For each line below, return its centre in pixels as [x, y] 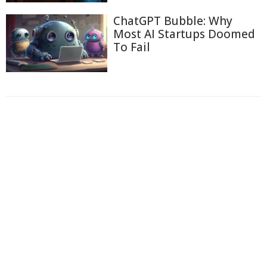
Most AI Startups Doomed [184, 34]
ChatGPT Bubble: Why [173, 21]
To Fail [132, 47]
